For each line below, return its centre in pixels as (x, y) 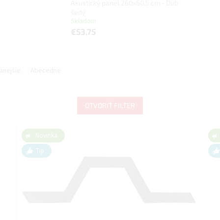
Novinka (47, 136)
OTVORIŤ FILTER (110, 105)
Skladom (84, 21)
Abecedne (46, 71)
